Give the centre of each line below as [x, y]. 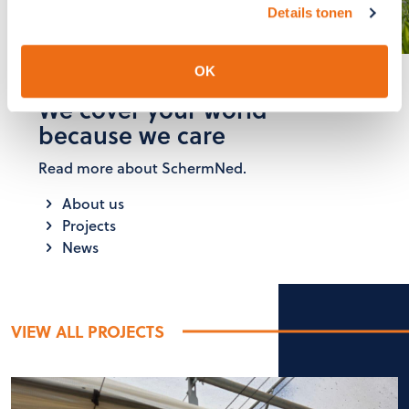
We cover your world [153, 109]
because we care [132, 134]
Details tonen [310, 13]
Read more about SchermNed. [142, 167]
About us [92, 203]
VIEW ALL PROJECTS [88, 331]
